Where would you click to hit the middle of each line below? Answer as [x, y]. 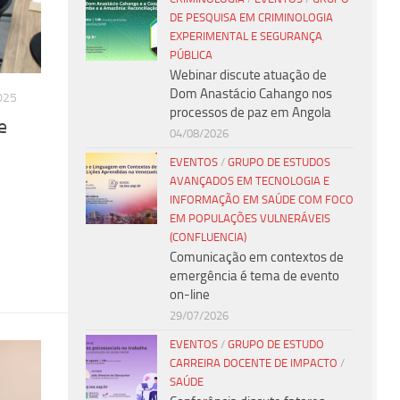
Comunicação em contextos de [257, 257]
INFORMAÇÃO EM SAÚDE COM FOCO [262, 199]
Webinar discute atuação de [248, 75]
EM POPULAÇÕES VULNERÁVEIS [250, 218]
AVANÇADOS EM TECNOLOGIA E [250, 180]
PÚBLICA [191, 54]
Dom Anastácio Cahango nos [251, 93]
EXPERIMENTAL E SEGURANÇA [246, 36]
